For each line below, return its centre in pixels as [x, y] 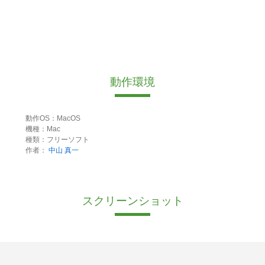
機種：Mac [43, 129]
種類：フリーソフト [57, 140]
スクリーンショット [132, 201]
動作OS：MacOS [53, 119]
